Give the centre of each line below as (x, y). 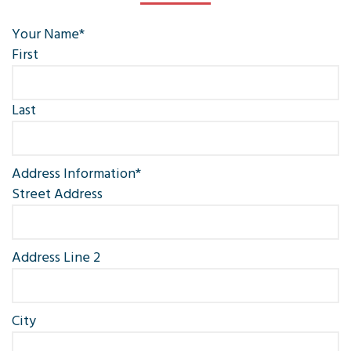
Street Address (57, 194)
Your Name (45, 34)
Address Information (74, 174)
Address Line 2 (56, 257)
